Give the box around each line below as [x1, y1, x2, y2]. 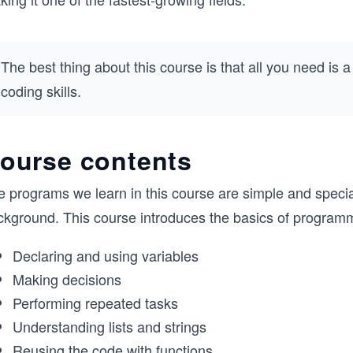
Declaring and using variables [13, 245, 199, 266]
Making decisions [13, 269, 121, 289]
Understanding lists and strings [13, 316, 206, 336]
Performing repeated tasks [13, 292, 178, 313]
